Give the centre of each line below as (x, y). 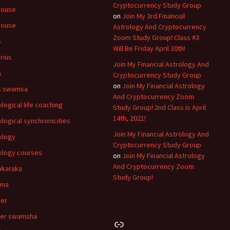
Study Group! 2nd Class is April (159, 107)
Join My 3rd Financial (154, 16)
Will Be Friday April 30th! (149, 48)
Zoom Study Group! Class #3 (156, 37)
